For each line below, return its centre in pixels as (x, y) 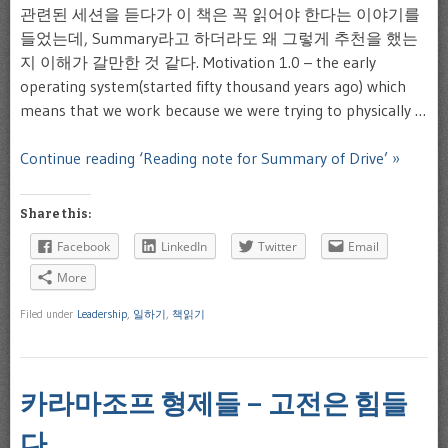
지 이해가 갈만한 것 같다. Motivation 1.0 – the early (198, 61)
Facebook (83, 246)
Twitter (277, 246)
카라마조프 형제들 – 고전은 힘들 (214, 403)
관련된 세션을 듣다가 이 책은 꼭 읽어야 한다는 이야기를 (220, 13)
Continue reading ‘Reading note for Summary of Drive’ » (210, 157)
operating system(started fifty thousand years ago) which (213, 85)
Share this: (55, 213)
